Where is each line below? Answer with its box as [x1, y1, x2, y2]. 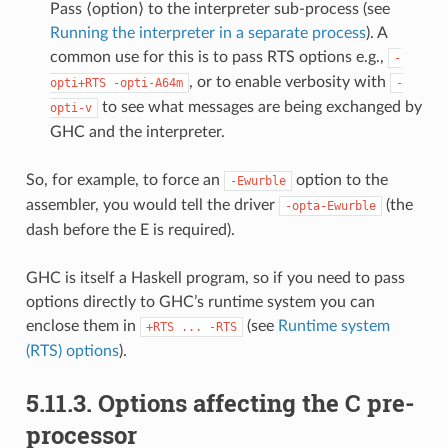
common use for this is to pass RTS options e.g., [49, 48, 388, 65]
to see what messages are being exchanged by [97, 98, 422, 115]
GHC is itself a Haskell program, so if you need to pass [25, 269, 405, 286]
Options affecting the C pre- [97, 386, 415, 419]
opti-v [49, 100, 92, 115]
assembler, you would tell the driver [25, 196, 279, 213]
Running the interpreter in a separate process [49, 24, 366, 41]
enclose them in [25, 317, 140, 334]
